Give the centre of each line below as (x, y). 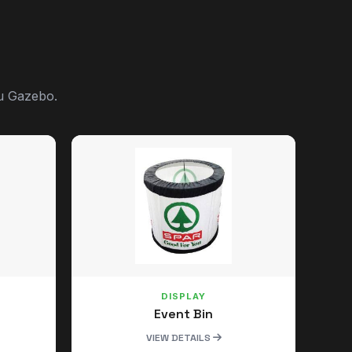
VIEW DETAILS (179, 338)
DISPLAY (183, 296)
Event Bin (183, 314)
